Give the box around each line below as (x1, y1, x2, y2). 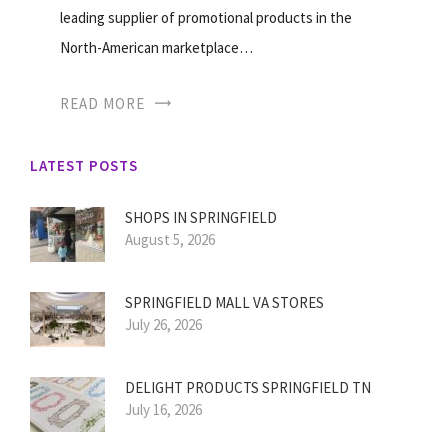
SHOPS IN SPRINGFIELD (125, 208, 277, 228)
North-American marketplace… (60, 38, 253, 58)
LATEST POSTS (30, 156, 138, 176)
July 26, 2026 (125, 315, 202, 335)
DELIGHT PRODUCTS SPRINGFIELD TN (125, 378, 371, 398)
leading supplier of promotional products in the (60, 8, 352, 28)
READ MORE (60, 94, 145, 114)
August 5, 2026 (125, 230, 215, 250)
